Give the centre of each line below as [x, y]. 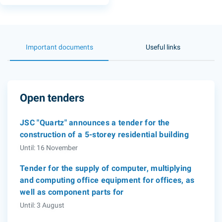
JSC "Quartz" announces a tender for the [95, 123]
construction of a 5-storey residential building [105, 135]
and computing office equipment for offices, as [107, 180]
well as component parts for [72, 192]
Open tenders [52, 98]
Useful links [163, 47]
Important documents [59, 47]
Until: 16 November [49, 148]
